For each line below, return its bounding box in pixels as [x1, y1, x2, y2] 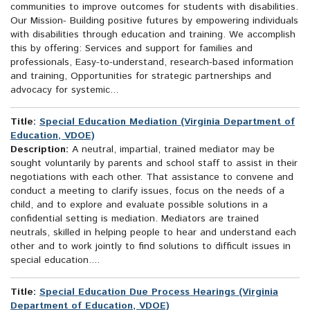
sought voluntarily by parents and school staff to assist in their [10, 156, 298, 171]
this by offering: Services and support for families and [10, 42, 253, 56]
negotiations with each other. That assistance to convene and [10, 170, 293, 185]
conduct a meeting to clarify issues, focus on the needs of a [10, 184, 284, 199]
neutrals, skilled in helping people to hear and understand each [10, 226, 296, 240]
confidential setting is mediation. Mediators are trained [10, 212, 259, 226]
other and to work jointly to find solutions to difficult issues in [10, 239, 291, 254]
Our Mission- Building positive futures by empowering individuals [10, 14, 298, 28]
